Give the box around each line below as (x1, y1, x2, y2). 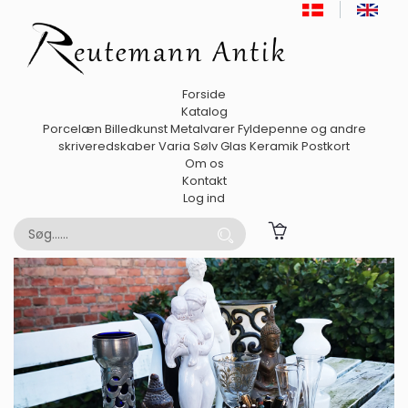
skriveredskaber (58, 138, 156, 156)
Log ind (183, 189, 225, 208)
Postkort (301, 138, 350, 156)
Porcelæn (42, 120, 102, 138)
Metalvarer (169, 120, 235, 138)
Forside (182, 86, 226, 104)
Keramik (250, 138, 299, 156)
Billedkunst (104, 120, 168, 138)
